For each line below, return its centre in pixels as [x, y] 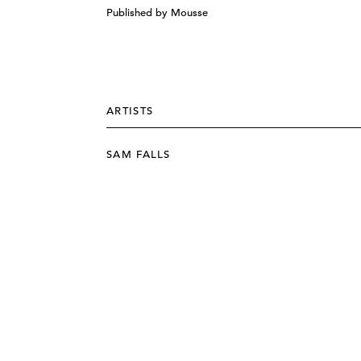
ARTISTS [130, 111]
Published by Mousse [158, 12]
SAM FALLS [139, 154]
